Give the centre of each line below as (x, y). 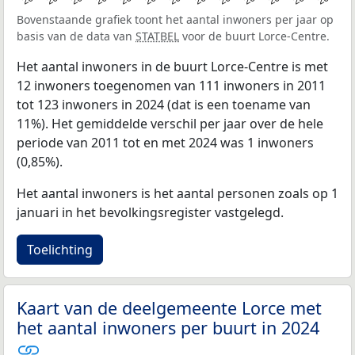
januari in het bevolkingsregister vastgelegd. (150, 212)
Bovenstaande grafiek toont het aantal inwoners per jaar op (175, 19)
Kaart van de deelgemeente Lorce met (169, 307)
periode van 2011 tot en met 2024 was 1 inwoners (165, 142)
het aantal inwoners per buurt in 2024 (168, 327)
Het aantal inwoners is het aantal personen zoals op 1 (177, 193)
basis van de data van (76, 36)
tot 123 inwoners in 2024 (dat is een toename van (164, 104)
